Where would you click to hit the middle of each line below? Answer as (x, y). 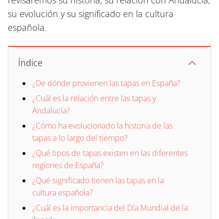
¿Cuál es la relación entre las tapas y (94, 98)
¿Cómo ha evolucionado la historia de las (102, 126)
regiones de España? (68, 165)
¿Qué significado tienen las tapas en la (98, 180)
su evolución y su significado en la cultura (91, 14)
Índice (30, 63)
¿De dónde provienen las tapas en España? (106, 83)
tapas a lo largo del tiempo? (80, 138)
